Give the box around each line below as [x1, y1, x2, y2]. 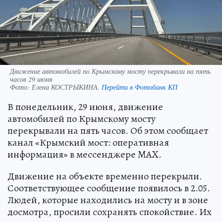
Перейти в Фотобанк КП [102, 82, 177, 92]
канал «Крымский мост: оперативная [7, 136, 169, 149]
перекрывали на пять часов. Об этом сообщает [7, 124, 208, 137]
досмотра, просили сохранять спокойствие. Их [7, 205, 212, 219]
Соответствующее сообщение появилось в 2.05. [7, 181, 210, 195]
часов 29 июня [10, 74, 53, 84]
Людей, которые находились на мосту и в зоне [7, 193, 208, 207]
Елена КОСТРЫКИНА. [32, 82, 102, 92]
